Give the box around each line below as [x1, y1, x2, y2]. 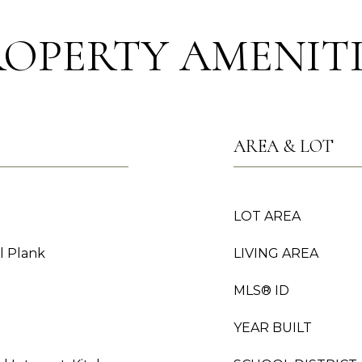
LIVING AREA [234, 246, 318, 261]
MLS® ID [234, 283, 289, 298]
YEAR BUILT [234, 320, 312, 335]
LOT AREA [234, 208, 301, 224]
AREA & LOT [234, 136, 334, 157]
